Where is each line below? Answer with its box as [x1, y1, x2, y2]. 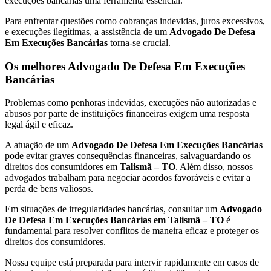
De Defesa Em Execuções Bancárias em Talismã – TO [5, 215, 224, 226]
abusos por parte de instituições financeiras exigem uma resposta [5, 108, 249, 119]
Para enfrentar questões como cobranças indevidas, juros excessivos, [5, 15, 265, 26]
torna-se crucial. [108, 37, 171, 48]
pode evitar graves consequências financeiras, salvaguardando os [5, 151, 251, 162]
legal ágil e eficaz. [5, 119, 73, 130]
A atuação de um [5, 140, 71, 151]
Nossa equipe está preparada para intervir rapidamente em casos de [5, 257, 259, 268]
